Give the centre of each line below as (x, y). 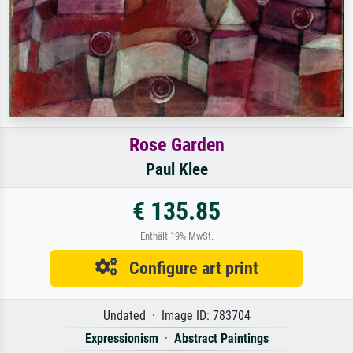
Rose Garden (176, 145)
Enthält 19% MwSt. (176, 236)
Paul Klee (176, 169)
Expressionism (121, 338)
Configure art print (188, 268)
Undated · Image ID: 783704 (176, 315)
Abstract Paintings (221, 338)
